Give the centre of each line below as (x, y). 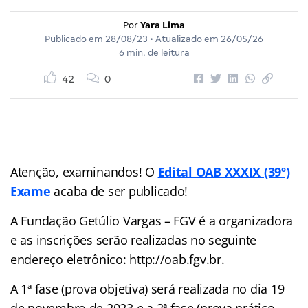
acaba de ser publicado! (119, 191)
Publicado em (75, 38)
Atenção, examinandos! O (84, 172)
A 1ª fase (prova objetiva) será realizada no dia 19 (147, 288)
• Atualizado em (184, 38)
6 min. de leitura (154, 52)
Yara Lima (163, 25)
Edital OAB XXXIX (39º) (224, 172)
